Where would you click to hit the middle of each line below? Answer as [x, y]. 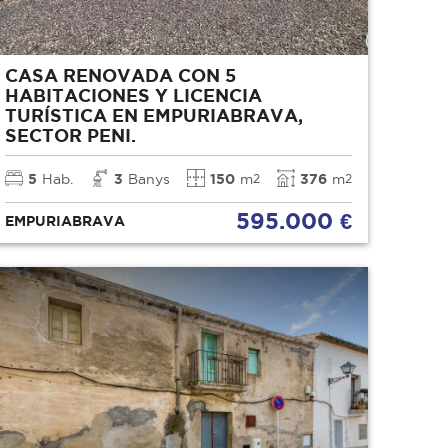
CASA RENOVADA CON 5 [121, 75]
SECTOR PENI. [71, 135]
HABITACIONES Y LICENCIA [134, 95]
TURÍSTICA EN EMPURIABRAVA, [154, 115]
